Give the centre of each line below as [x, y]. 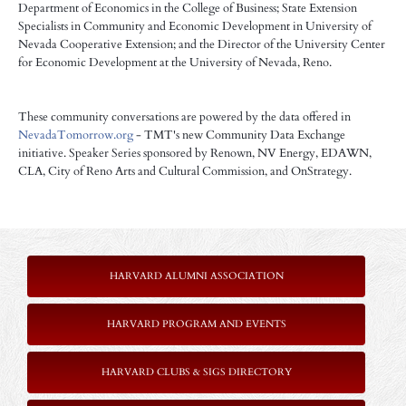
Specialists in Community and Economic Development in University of [195, 27]
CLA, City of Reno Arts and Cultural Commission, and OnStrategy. [185, 172]
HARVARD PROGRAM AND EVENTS [196, 324]
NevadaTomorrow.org [76, 135]
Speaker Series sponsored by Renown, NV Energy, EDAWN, [219, 154]
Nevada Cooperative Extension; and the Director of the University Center [202, 45]
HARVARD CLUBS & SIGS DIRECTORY [196, 372]
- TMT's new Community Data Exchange [239, 135]
